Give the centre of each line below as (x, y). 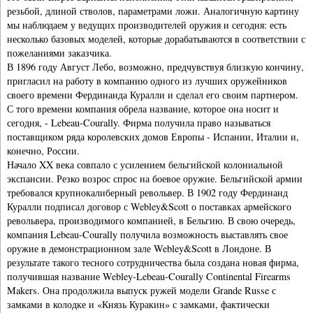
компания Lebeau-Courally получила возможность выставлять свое (147, 234)
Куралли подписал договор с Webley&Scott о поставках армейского (149, 206)
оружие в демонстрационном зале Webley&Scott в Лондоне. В (139, 248)
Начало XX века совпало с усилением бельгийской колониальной (145, 164)
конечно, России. (43, 150)
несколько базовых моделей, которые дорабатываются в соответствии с (156, 38)
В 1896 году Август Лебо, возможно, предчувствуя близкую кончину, (155, 66)
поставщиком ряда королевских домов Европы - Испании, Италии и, (153, 136)
